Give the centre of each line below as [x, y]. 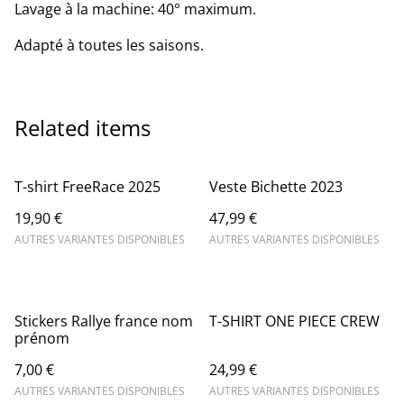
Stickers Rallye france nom [104, 321]
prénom [42, 338]
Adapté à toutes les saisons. [109, 45]
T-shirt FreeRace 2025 [87, 186]
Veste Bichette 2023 [276, 186]
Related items [83, 127]
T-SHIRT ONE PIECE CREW [294, 321]
